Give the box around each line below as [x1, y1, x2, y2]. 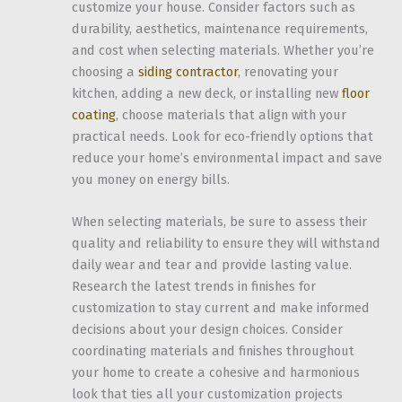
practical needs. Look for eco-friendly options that [72, 127, 373, 144]
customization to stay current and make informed [72, 300, 370, 317]
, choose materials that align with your [116, 106, 346, 123]
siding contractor [138, 63, 238, 80]
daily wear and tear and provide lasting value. [72, 257, 352, 274]
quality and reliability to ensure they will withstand [72, 235, 380, 252]
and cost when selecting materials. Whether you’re [72, 41, 374, 58]
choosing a [72, 63, 138, 80]
